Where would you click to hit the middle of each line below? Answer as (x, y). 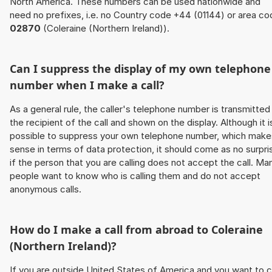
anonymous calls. (46, 189)
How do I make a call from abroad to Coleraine (136, 230)
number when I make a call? (87, 85)
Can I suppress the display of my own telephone (140, 69)
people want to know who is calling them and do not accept (135, 176)
